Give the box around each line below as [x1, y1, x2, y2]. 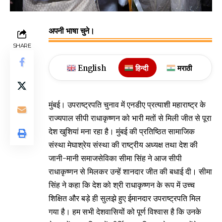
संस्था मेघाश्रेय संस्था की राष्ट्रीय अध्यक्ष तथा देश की [49, 139, 198, 150]
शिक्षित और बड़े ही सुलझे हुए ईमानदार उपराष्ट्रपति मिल [49, 193, 201, 203]
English [77, 63, 106, 73]
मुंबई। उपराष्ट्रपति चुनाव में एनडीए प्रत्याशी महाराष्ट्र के [49, 99, 206, 110]
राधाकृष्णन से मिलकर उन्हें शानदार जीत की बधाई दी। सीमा [49, 166, 212, 176]
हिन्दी [135, 63, 148, 73]
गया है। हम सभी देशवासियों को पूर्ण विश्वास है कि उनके [49, 206, 201, 217]
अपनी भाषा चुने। [49, 26, 95, 36]
